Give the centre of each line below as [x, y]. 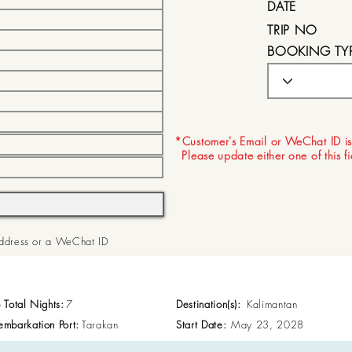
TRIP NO [292, 30]
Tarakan [100, 324]
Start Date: [202, 324]
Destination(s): [209, 304]
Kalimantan [272, 304]
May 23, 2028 [268, 324]
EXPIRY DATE [303, 73]
